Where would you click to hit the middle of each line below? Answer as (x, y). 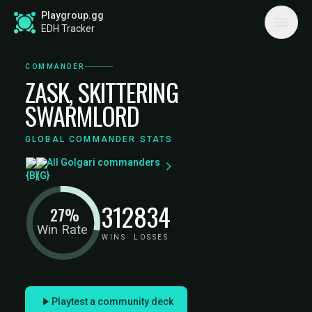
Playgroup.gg (72, 15)
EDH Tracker (68, 29)
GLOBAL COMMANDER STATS (99, 139)
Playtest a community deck (112, 301)
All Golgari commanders (103, 162)
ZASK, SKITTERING (102, 92)
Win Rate (62, 230)
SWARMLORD (82, 115)
